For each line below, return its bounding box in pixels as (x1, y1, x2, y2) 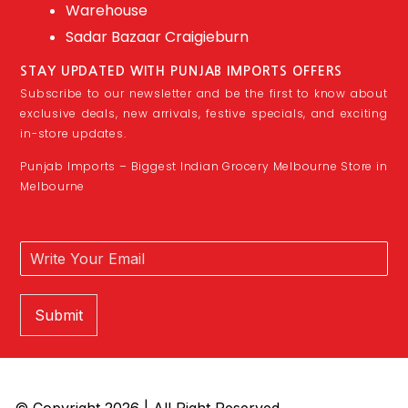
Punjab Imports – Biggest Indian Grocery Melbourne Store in (20, 158, 388, 175)
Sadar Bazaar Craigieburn (66, 25, 250, 47)
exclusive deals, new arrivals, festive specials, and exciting (20, 105, 388, 121)
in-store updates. (20, 125, 127, 141)
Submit (35, 305, 84, 324)
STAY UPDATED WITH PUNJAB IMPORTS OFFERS (20, 64, 343, 77)
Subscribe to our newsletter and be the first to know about (20, 85, 388, 101)
